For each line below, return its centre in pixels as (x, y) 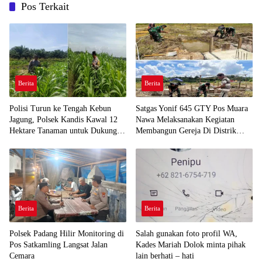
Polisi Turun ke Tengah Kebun (60, 108)
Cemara (22, 256)
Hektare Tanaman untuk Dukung (63, 130)
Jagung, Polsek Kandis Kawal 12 (63, 119)
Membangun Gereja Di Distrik (186, 130)
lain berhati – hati (165, 256)
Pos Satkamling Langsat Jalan (58, 244)
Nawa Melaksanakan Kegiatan (185, 119)
